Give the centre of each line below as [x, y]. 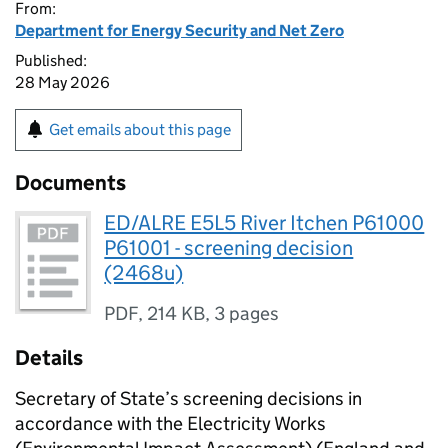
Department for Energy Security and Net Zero [179, 30]
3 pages [247, 313]
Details [49, 358]
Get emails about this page [140, 129]
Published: [51, 60]
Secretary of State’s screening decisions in [188, 398]
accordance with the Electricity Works [170, 423]
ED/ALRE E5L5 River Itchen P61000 [264, 223]
